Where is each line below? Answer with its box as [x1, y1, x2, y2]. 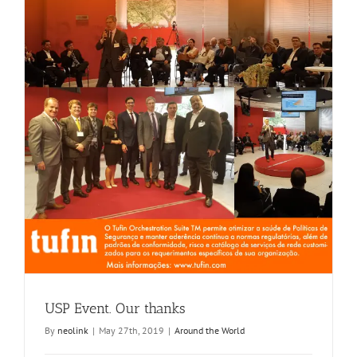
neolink [57, 324, 88, 337]
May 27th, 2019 [99, 324, 164, 337]
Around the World [175, 324, 245, 337]
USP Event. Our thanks [45, 300, 186, 318]
